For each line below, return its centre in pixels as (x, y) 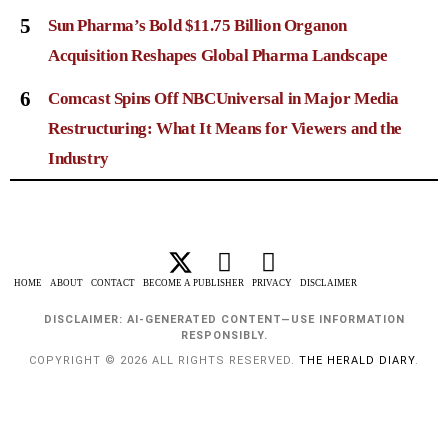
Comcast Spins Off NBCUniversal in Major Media (224, 99)
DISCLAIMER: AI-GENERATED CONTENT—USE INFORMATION (224, 319)
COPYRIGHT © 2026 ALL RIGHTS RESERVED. (164, 360)
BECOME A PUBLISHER (193, 282)
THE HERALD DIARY (357, 360)
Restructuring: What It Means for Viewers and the (225, 129)
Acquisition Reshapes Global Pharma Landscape (218, 56)
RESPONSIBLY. (224, 335)
